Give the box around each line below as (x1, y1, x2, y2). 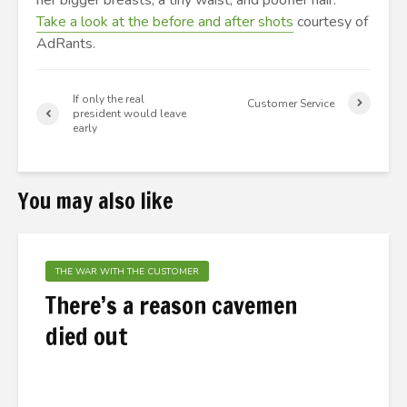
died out (45, 320, 128, 353)
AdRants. (36, 34, 95, 54)
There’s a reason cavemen (45, 289, 297, 323)
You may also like (18, 185, 174, 216)
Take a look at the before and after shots (36, 12, 293, 32)
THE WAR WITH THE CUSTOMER (55, 265, 199, 278)
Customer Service (247, 95, 334, 111)
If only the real (73, 92, 144, 106)
